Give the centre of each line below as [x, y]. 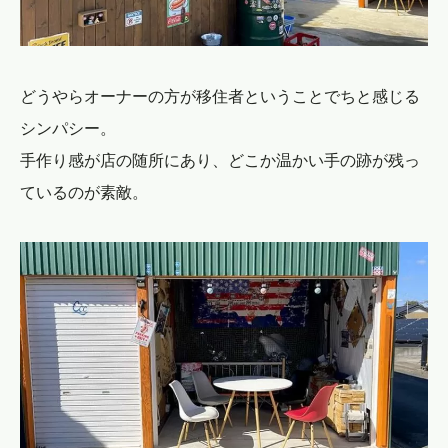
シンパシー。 [68, 127]
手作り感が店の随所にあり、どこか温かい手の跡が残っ [220, 159]
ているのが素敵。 [84, 191]
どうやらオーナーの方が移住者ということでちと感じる [220, 95]
